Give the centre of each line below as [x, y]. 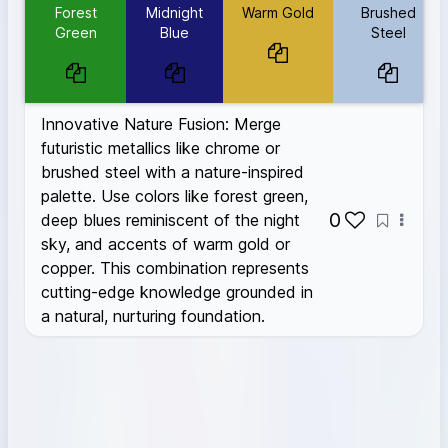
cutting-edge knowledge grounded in [177, 292]
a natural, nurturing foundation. [153, 316]
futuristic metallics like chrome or [160, 148]
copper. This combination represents [175, 268]
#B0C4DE [167, 33]
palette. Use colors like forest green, [174, 196]
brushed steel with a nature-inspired [172, 172]
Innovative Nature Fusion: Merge [161, 124]
